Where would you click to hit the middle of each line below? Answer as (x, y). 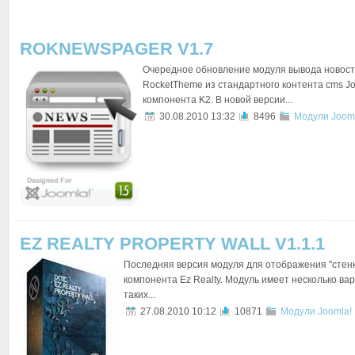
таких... (139, 295)
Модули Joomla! (316, 311)
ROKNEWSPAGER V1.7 (116, 49)
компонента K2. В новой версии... (218, 100)
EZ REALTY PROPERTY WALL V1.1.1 (172, 244)
